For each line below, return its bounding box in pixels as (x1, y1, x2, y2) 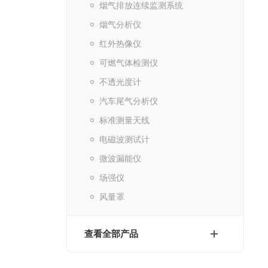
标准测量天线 (99, 115, 150, 125)
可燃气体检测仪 (99, 58, 158, 68)
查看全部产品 (84, 229, 138, 239)
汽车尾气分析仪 (99, 96, 158, 106)
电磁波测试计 (99, 135, 150, 144)
